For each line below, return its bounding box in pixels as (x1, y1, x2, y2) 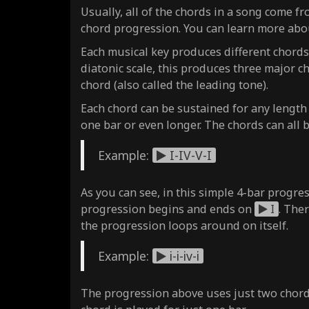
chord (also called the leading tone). (81, 77, 268, 92)
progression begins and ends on (81, 201, 255, 217)
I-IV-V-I (166, 146, 212, 163)
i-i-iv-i (166, 247, 199, 264)
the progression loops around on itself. (81, 217, 288, 233)
